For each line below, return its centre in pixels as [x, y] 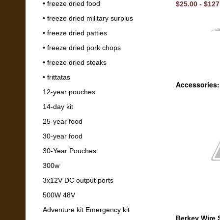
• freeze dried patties [75, 33]
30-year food [63, 136]
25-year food [63, 121]
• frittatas [56, 77]
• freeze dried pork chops [82, 47]
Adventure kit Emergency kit [86, 209]
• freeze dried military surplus [88, 18]
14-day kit [58, 106]
